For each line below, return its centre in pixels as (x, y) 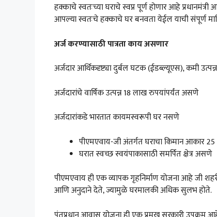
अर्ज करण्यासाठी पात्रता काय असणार (111, 44)
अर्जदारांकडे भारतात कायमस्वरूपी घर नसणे (117, 117)
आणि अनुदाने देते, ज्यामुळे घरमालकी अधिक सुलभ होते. (133, 191)
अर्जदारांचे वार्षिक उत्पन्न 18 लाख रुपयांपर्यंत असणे (126, 93)
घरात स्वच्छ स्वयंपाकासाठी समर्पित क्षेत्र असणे (146, 154)
